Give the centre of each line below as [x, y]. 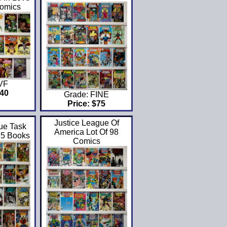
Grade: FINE [87, 94]
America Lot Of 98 [87, 132]
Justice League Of [86, 123]
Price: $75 [87, 103]
